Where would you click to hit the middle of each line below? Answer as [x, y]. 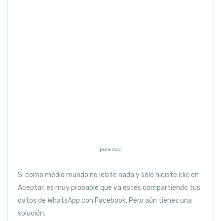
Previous [45, 44]
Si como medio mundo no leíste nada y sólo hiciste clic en [108, 175]
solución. [32, 213]
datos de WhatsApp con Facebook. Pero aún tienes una [105, 200]
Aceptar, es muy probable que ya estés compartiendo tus [109, 187]
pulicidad [110, 149]
